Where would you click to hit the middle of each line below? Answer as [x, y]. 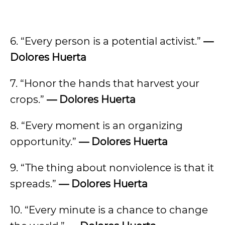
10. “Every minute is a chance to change [109, 210]
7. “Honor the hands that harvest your [105, 83]
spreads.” [34, 184]
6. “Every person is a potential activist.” [107, 41]
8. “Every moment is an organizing [96, 126]
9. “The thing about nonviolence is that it [112, 168]
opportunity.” [44, 142]
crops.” [28, 99]
